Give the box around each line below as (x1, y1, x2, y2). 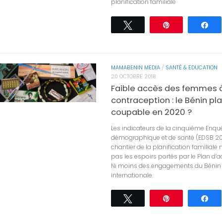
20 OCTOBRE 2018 (111, 73, 156, 81)
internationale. (111, 171, 153, 180)
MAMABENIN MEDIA (111, 64, 160, 72)
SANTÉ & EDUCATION (166, 64, 218, 72)
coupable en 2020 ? (111, 107, 192, 118)
